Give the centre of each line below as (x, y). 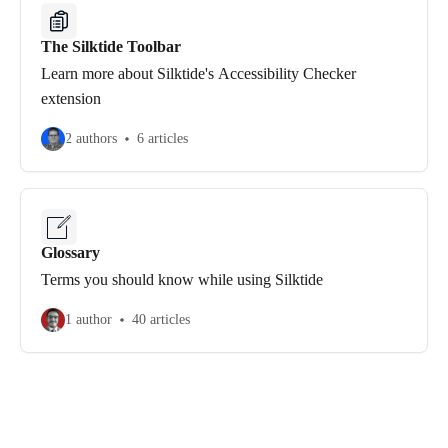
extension (71, 98)
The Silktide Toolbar (111, 46)
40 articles (161, 319)
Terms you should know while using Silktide (182, 279)
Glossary (70, 252)
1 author (88, 319)
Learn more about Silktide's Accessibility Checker (198, 73)
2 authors (91, 138)
